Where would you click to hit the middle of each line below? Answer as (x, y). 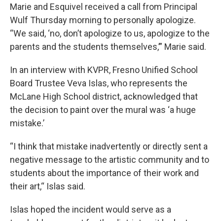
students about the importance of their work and (104, 173)
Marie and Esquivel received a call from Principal (104, 7)
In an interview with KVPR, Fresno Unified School (104, 70)
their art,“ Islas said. (48, 186)
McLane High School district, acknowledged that (104, 96)
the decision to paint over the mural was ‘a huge (103, 110)
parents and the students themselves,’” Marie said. (108, 47)
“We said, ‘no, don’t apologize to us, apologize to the (110, 33)
